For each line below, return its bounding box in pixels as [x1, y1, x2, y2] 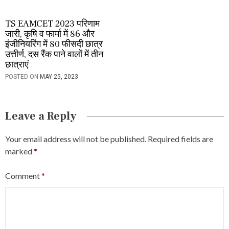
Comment [5, 171, 41, 181]
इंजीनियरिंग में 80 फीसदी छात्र [5, 38, 103, 51]
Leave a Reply [5, 109, 77, 124]
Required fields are [148, 134, 213, 144]
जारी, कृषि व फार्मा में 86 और [5, 28, 95, 40]
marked [5, 146, 34, 156]
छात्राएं [5, 59, 29, 71]
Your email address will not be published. [5, 134, 146, 144]
